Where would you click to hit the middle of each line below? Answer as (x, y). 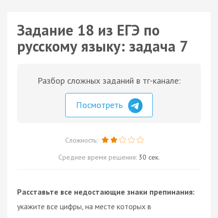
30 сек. (149, 157)
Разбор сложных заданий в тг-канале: (109, 81)
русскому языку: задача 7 (102, 46)
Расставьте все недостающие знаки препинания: (106, 191)
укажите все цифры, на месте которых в (84, 206)
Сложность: (82, 140)
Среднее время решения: (99, 157)
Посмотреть (100, 105)
